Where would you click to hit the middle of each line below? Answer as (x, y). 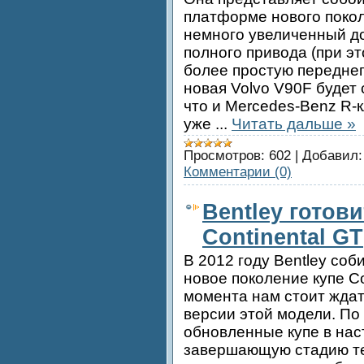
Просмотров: (224, 155)
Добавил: (332, 155)
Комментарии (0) (238, 171)
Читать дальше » (294, 123)
